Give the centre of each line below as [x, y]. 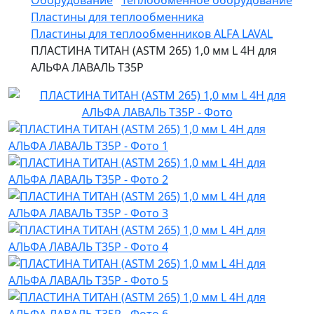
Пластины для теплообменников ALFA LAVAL [152, 34]
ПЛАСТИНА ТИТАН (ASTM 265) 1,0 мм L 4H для [154, 50]
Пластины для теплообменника [117, 17]
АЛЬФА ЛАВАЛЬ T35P [87, 67]
